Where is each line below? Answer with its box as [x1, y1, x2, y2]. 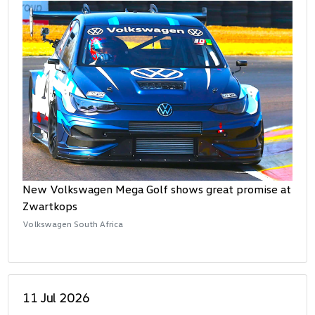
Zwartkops [22, 198, 78, 213]
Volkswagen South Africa [22, 218, 124, 229]
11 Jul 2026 [22, 289, 91, 305]
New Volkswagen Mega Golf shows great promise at [22, 181, 292, 196]
